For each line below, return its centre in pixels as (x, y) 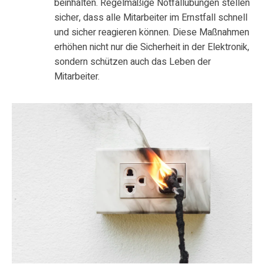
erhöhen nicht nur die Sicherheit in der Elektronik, (152, 47)
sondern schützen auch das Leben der (133, 62)
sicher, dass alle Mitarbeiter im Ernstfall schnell (151, 18)
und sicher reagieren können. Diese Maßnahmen (152, 33)
